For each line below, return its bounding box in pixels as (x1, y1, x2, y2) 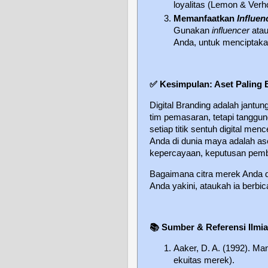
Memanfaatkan (173, 14, 237, 24)
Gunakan (173, 26, 212, 36)
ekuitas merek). (173, 255, 234, 266)
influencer (212, 26, 249, 36)
